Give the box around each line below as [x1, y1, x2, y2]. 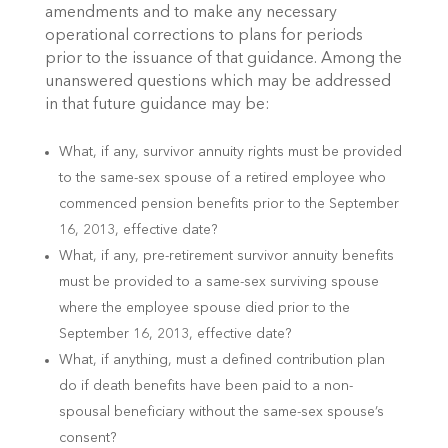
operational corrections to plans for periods [44, 27, 363, 44]
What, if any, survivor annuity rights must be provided [58, 145, 402, 160]
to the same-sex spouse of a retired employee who [58, 171, 386, 186]
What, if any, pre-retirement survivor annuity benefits [58, 249, 394, 264]
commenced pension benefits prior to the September [58, 197, 399, 212]
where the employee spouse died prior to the [58, 301, 350, 316]
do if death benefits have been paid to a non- [58, 379, 353, 394]
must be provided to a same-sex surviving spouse [58, 275, 379, 290]
